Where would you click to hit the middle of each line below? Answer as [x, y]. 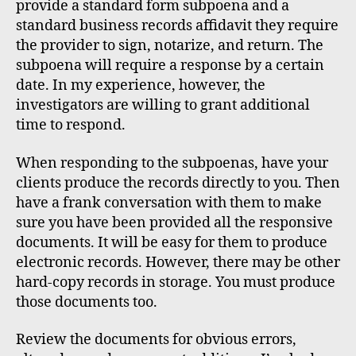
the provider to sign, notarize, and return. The [170, 46]
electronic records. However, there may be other [178, 262]
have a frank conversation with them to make [169, 203]
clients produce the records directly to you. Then [178, 183]
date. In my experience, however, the [141, 86]
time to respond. [71, 126]
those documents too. [87, 302]
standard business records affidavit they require [177, 26]
